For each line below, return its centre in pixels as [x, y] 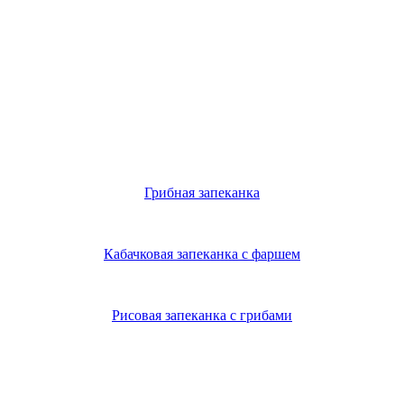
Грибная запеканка [202, 193]
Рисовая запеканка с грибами [202, 316]
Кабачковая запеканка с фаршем [202, 254]
